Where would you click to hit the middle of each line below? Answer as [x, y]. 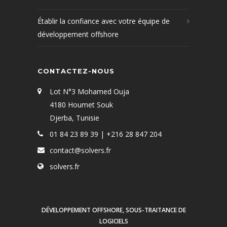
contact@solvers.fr [80, 150]
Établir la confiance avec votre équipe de [104, 21]
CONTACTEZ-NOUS [76, 71]
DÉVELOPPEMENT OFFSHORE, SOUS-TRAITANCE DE [113, 210]
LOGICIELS [113, 221]
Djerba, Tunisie [74, 118]
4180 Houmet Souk [81, 105]
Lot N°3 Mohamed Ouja [89, 91]
